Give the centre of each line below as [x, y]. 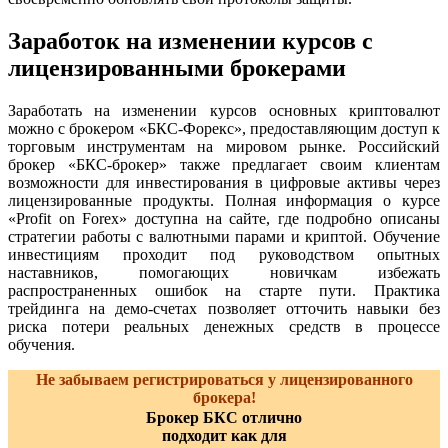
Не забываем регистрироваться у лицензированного [224, 379]
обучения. [41, 344]
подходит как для [224, 435]
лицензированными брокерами [177, 67]
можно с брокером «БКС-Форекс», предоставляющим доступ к [224, 128]
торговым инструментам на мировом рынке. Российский [224, 146]
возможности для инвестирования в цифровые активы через [224, 182]
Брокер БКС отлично [224, 417]
